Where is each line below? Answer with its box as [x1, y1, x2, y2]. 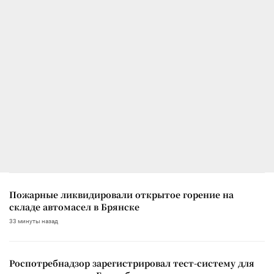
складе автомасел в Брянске [9, 200, 139, 213]
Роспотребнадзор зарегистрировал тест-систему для [9, 256, 254, 269]
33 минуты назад [9, 217, 58, 224]
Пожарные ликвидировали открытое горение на [9, 188, 234, 201]
